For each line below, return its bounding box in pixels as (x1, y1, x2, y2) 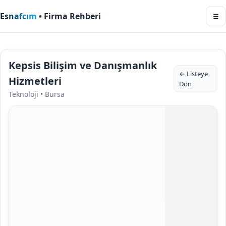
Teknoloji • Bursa (9, 89, 65, 99)
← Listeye (179, 69, 208, 78)
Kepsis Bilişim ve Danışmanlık (9, 59, 157, 72)
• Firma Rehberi (37, 11, 101, 22)
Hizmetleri (9, 74, 62, 88)
